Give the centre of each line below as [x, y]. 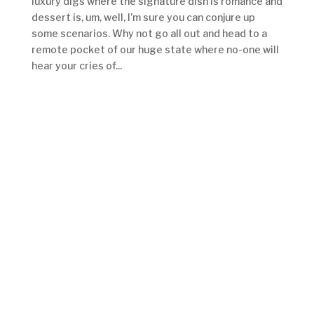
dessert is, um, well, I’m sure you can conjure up [143, 17]
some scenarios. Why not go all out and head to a [149, 33]
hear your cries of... [76, 65]
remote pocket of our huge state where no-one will [155, 49]
